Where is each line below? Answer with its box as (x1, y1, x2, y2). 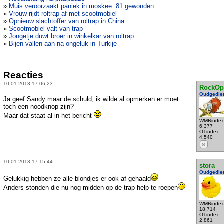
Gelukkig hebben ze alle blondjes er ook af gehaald (3, 174, 151, 182)
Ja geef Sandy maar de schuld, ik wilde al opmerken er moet (3, 95, 179, 103)
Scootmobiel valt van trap (9, 25, 83, 33)
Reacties (3, 69, 43, 80)
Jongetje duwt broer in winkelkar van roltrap (9, 32, 134, 40)
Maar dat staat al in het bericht (3, 111, 94, 119)
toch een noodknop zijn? (3, 102, 74, 110)
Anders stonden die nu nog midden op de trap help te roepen (3, 183, 178, 191)
